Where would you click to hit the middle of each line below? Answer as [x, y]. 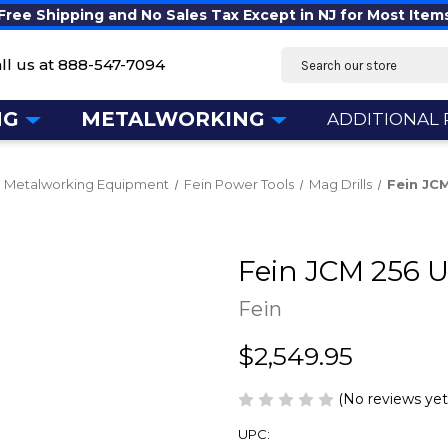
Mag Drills [341, 184]
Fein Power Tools [239, 184]
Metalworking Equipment [87, 184]
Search [305, 57]
